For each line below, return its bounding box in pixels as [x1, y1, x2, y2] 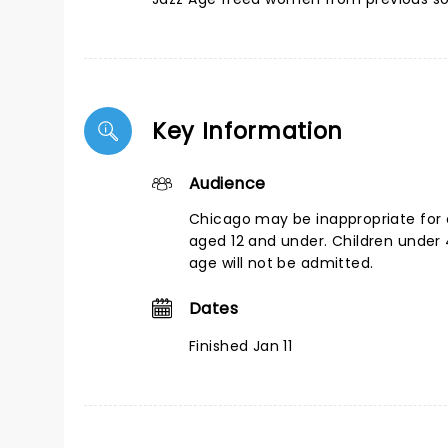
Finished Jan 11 [189, 336, 293, 356]
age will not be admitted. [189, 253, 374, 273]
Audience [189, 172, 266, 195]
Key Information [152, 115, 344, 147]
